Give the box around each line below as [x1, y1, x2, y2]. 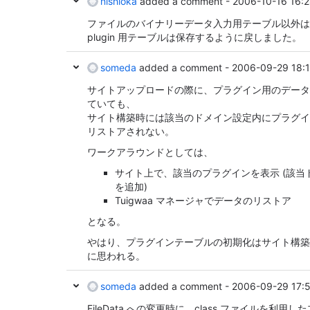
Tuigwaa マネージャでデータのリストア [115, 194, 291, 206]
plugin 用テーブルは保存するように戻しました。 [87, 31, 302, 43]
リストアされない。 [87, 125, 174, 137]
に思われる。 [87, 250, 145, 262]
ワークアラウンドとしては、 [87, 146, 213, 158]
